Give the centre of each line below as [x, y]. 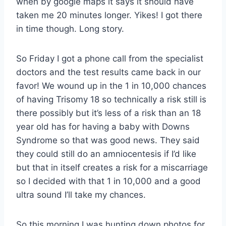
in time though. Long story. [70, 29]
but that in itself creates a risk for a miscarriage [112, 167]
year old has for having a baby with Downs [103, 126]
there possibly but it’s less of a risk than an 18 [108, 113]
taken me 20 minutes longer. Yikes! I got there [109, 15]
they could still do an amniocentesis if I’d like [106, 154]
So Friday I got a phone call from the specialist [110, 58]
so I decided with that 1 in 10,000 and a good [108, 181]
